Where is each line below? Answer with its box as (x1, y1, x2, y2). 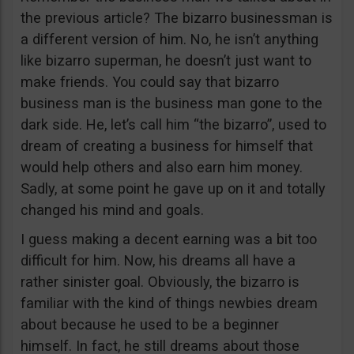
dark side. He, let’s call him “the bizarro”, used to (21, 116, 326, 133)
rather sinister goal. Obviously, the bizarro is (21, 273, 299, 290)
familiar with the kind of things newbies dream (21, 295, 318, 311)
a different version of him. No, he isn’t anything (21, 31, 318, 47)
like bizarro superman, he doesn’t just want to (21, 52, 311, 69)
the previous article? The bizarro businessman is (21, 9, 333, 26)
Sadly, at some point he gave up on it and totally (21, 180, 326, 197)
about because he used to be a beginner (21, 316, 279, 333)
